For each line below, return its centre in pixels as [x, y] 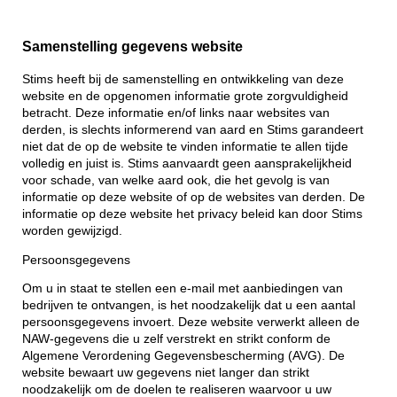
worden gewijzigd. [72, 231]
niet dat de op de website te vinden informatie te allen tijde [185, 147]
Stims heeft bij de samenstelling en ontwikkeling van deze [183, 80]
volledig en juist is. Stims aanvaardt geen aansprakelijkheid [187, 164]
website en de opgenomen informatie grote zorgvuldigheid [185, 97]
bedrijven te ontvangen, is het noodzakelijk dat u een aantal [189, 306]
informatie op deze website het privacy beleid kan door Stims [192, 214]
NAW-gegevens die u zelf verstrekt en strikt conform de [176, 339]
